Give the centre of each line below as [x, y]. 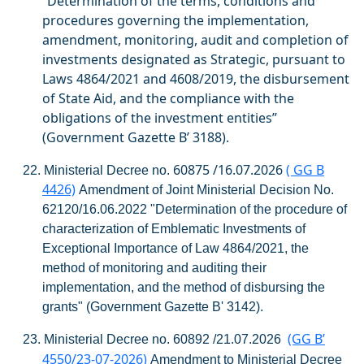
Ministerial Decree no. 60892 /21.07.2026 [166, 339]
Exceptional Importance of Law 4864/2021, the [175, 248]
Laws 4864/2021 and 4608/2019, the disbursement [196, 79]
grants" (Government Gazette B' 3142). [153, 307]
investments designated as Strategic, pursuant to [194, 59]
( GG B [305, 170]
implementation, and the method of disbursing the [184, 287]
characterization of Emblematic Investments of [174, 229]
